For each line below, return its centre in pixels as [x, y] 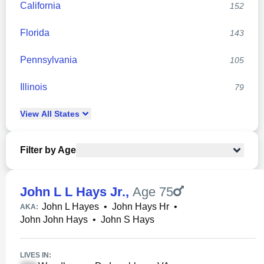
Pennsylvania [49, 60]
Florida [35, 33]
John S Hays [128, 220]
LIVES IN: [36, 255]
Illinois [34, 87]
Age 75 [153, 192]
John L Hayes [70, 207]
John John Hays [54, 220]
